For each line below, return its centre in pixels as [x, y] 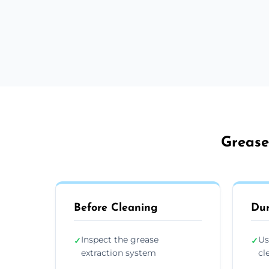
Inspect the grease [120, 239]
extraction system [119, 252]
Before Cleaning [116, 208]
